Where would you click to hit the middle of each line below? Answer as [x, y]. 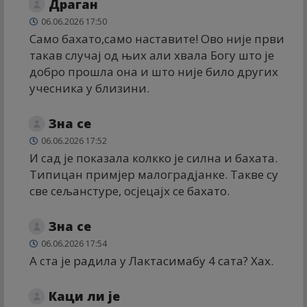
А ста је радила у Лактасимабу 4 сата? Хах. [151, 260]
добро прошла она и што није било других [154, 71]
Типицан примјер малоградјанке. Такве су [154, 174]
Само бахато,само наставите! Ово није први [157, 38]
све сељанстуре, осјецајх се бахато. [130, 191]
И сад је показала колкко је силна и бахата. [153, 158]
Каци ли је [84, 296]
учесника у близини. [89, 88]
